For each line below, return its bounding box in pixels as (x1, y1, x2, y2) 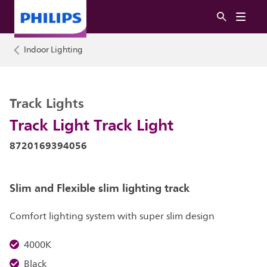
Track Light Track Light (10, 111, 173, 138)
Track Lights (10, 92, 84, 114)
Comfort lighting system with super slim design (10, 209, 215, 224)
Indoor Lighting (24, 43, 83, 57)
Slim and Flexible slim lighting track (10, 179, 190, 197)
